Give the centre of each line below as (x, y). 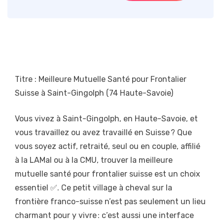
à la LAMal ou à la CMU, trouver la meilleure (94, 160)
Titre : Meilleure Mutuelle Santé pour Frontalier (101, 79)
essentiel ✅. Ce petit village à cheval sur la (93, 188)
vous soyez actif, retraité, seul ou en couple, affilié (108, 147)
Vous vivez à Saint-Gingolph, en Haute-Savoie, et (106, 119)
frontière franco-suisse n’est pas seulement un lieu (110, 202)
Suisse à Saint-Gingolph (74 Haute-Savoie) (94, 93)
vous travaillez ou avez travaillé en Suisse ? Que (103, 133)
